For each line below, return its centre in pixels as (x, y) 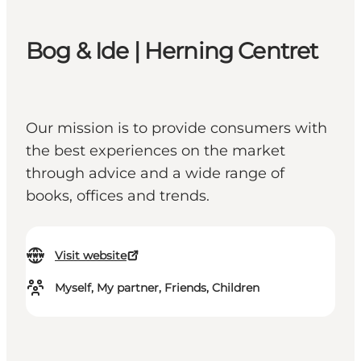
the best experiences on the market (156, 151)
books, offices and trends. (118, 196)
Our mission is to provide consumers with (176, 129)
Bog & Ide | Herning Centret (172, 51)
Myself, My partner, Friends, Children (157, 288)
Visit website (91, 256)
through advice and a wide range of (155, 174)
